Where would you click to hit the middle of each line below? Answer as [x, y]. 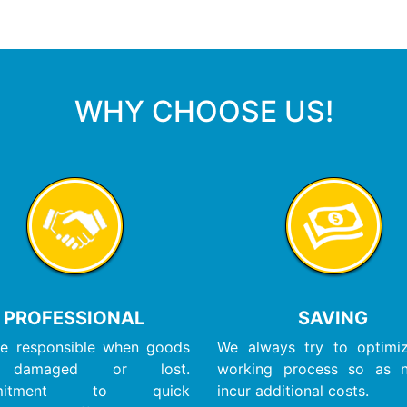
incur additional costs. [293, 390]
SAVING [333, 318]
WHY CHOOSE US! [203, 111]
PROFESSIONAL [74, 318]
